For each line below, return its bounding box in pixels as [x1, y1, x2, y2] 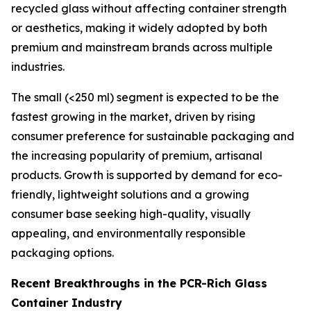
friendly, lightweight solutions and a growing [11, 187, 249, 202]
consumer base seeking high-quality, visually [11, 207, 251, 221]
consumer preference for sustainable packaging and [11, 129, 294, 144]
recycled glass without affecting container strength [11, 1, 287, 16]
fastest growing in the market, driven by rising [11, 110, 255, 124]
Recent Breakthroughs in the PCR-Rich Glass [11, 276, 267, 291]
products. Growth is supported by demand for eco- [11, 168, 283, 183]
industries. [11, 60, 65, 74]
